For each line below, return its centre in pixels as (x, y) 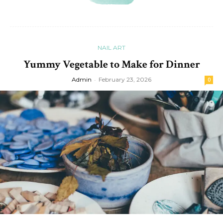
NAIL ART (111, 48)
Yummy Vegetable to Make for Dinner (111, 65)
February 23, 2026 (125, 80)
